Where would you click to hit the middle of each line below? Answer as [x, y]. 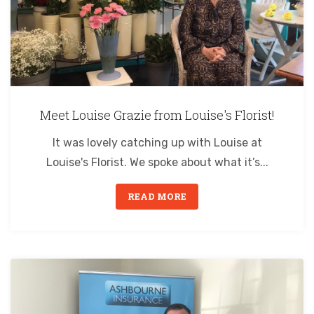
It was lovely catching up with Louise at [157, 142]
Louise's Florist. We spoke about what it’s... [157, 162]
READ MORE [157, 196]
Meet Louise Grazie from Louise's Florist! [157, 115]
